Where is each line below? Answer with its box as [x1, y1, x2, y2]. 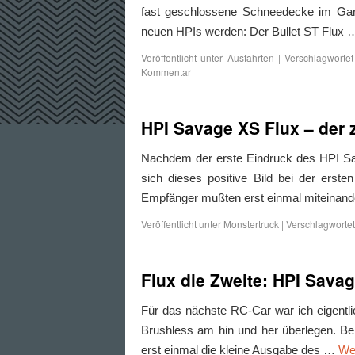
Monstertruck [223, 217, 279, 231]
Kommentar [141, 65, 191, 78]
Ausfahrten [227, 51, 274, 64]
